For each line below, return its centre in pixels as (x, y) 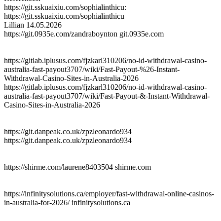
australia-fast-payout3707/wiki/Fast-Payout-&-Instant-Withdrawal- (107, 96)
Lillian (14, 25)
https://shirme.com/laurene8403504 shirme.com (77, 167)
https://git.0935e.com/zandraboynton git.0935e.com (84, 34)
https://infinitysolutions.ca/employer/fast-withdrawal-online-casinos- (109, 193)
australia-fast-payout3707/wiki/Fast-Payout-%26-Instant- (92, 69)
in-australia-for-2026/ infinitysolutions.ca (67, 202)
